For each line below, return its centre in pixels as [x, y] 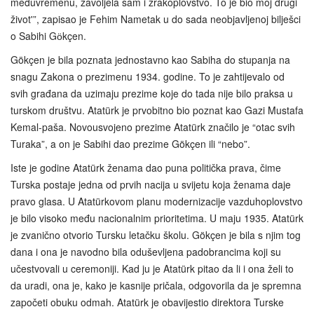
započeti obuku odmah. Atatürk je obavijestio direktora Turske [147, 302]
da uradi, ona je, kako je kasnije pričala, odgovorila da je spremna [156, 285]
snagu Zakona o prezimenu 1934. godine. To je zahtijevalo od [148, 76]
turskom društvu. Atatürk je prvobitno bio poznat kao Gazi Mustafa [157, 110]
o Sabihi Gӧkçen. [48, 35]
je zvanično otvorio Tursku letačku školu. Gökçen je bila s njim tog [156, 234]
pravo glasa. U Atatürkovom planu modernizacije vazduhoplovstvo [157, 201]
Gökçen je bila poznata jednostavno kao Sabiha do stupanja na [150, 59]
